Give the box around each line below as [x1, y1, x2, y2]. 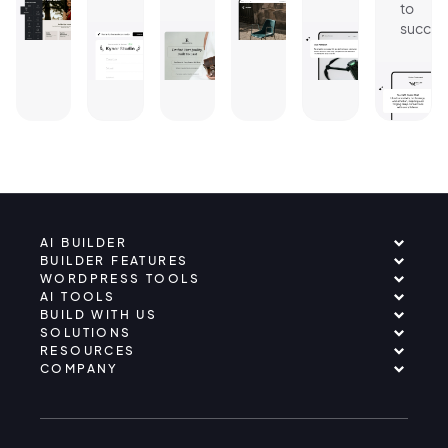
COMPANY [40, 361, 119, 377]
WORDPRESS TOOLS [40, 271, 200, 287]
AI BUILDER [40, 235, 127, 251]
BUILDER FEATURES [40, 253, 189, 269]
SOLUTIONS [40, 325, 132, 341]
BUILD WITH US [40, 307, 158, 323]
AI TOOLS [40, 289, 116, 305]
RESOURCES [40, 343, 136, 359]
